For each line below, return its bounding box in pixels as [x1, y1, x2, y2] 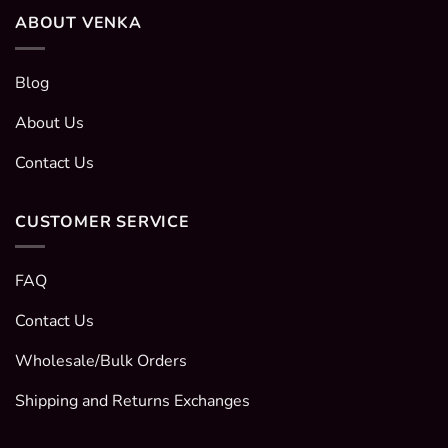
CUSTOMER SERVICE [15, 210, 190, 233]
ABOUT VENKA [15, 12, 142, 35]
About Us [15, 111, 84, 134]
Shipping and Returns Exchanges [15, 390, 250, 413]
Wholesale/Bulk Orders [15, 350, 187, 373]
